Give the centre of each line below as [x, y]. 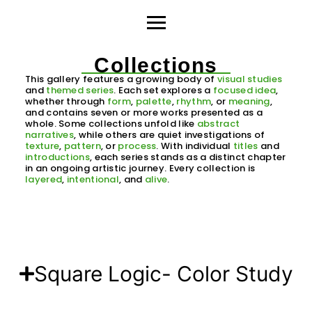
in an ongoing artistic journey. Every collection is [140, 168]
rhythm [194, 101]
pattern [82, 146]
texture [42, 146]
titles [245, 146]
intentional [93, 179]
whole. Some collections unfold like [111, 123]
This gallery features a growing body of [122, 79]
